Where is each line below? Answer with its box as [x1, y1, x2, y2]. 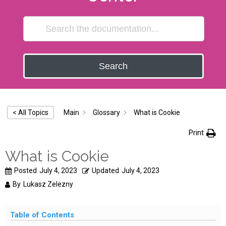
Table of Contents [10, 210, 74, 219]
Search [99, 61, 128, 71]
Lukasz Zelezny [23, 180, 73, 188]
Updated [92, 166, 119, 175]
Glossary [93, 108, 120, 117]
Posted [14, 166, 37, 175]
